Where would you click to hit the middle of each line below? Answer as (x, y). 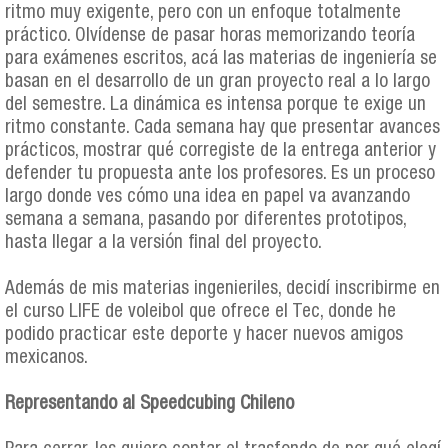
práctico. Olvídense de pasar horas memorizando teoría (210, 37)
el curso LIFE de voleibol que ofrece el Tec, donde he (200, 313)
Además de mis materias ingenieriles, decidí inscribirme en (222, 290)
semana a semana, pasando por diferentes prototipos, (205, 221)
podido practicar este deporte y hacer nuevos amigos (204, 336)
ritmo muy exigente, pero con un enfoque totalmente (203, 14)
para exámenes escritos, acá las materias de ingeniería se (221, 60)
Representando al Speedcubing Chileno (149, 405)
